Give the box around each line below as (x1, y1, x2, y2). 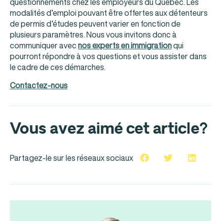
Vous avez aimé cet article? (10, 118, 208, 139)
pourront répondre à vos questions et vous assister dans (10, 50, 207, 63)
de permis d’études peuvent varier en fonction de (10, 18, 181, 30)
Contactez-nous (10, 79, 68, 91)
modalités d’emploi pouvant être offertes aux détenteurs (10, 7, 208, 19)
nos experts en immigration (78, 39, 172, 52)
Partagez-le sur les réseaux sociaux (10, 152, 133, 164)
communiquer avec (10, 39, 78, 52)
